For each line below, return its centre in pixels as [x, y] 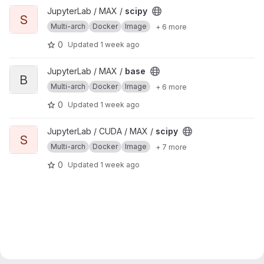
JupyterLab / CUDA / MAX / [101, 131]
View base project [44, 71]
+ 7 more [171, 147]
